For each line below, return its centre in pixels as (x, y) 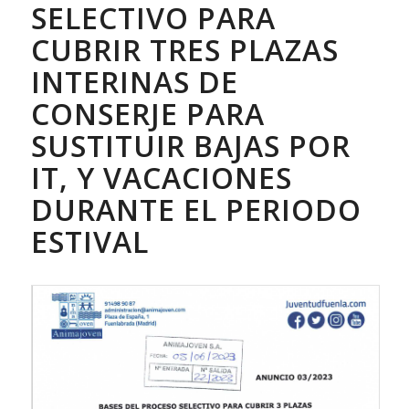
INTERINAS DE (134, 82)
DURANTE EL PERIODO (196, 210)
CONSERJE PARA (147, 114)
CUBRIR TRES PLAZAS (184, 50)
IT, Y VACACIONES (161, 178)
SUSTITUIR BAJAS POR (190, 146)
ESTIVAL (89, 242)
